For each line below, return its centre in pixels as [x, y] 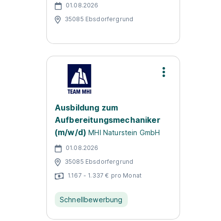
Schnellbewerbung [91, 200]
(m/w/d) [71, 132]
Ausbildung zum [87, 108]
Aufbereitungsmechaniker [108, 120]
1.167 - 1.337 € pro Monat [105, 175]
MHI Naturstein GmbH [124, 132]
